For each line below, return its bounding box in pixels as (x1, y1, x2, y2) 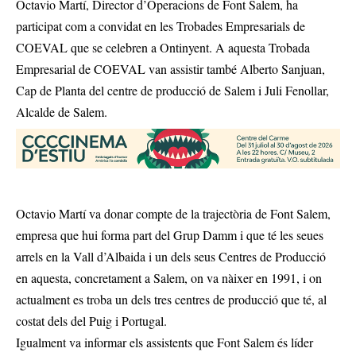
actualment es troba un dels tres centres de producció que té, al (16, 291, 327, 308)
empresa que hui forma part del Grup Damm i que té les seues (16, 226, 323, 244)
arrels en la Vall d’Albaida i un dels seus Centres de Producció (16, 248, 326, 265)
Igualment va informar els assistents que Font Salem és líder (16, 334, 313, 351)
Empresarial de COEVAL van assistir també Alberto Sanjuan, (16, 60, 325, 77)
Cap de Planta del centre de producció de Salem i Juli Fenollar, (16, 82, 329, 99)
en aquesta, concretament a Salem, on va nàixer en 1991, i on (16, 269, 322, 287)
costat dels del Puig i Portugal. (16, 312, 167, 330)
